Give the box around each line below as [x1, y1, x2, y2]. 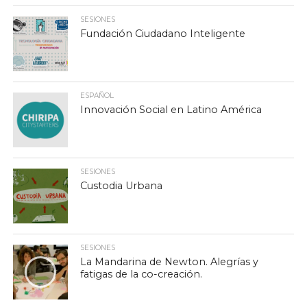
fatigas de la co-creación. [80, 267, 203, 280]
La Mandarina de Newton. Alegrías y [80, 255, 259, 268]
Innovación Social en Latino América [80, 103, 262, 116]
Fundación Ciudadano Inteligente [80, 27, 246, 40]
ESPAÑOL [80, 90, 114, 100]
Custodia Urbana [80, 179, 163, 192]
